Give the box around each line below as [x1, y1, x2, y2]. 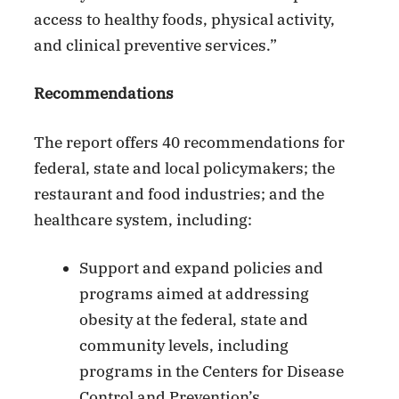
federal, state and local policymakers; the [34, 158, 336, 178]
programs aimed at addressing [79, 284, 310, 305]
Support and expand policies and [79, 258, 324, 279]
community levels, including [79, 336, 289, 356]
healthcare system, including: [34, 209, 253, 230]
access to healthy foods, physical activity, [34, 9, 336, 29]
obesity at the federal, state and [79, 310, 309, 330]
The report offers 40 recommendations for [34, 132, 346, 152]
